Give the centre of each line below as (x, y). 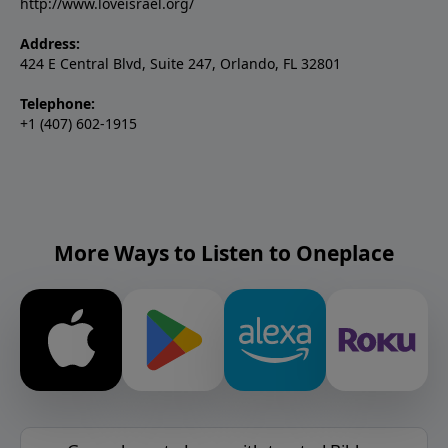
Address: (50, 44)
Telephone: (57, 104)
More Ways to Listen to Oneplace (224, 253)
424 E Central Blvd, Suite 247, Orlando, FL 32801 (180, 64)
